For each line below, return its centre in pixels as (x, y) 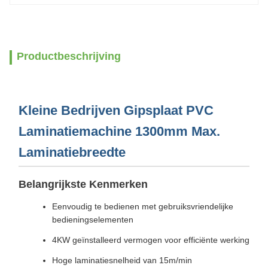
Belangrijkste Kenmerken (83, 184)
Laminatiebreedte (72, 152)
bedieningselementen (93, 220)
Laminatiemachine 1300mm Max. (119, 131)
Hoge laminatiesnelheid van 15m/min (122, 260)
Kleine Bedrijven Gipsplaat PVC (116, 110)
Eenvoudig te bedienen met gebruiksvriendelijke (143, 206)
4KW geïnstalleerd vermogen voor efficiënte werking (151, 240)
